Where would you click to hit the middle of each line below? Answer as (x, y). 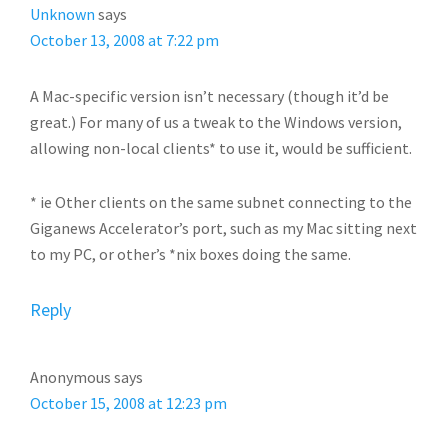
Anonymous (70, 377)
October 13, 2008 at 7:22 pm (124, 40)
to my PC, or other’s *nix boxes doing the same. (190, 254)
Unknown (62, 14)
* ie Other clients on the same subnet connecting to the (221, 202)
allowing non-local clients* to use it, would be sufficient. (221, 148)
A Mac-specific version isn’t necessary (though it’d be (209, 96)
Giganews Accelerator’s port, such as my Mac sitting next (223, 228)
